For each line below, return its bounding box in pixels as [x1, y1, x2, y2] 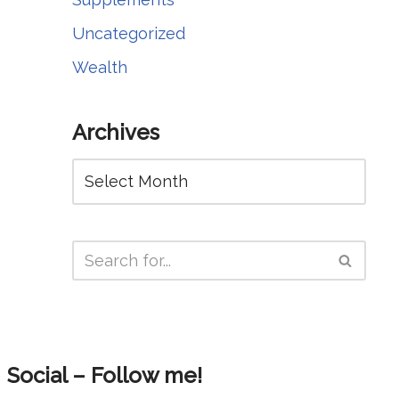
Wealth [72, 58, 127, 77]
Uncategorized [72, 24, 185, 43]
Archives [72, 119, 159, 145]
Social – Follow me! [6, 362, 202, 388]
